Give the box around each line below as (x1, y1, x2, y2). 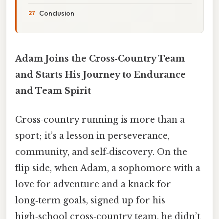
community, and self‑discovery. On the (15, 147, 187, 158)
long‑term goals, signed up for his (15, 195, 165, 206)
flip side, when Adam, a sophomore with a (15, 163, 200, 174)
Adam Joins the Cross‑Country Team (15, 53, 185, 64)
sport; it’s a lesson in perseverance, (15, 131, 170, 142)
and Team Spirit (15, 85, 91, 96)
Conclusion (39, 8, 74, 18)
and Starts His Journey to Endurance (15, 69, 186, 80)
